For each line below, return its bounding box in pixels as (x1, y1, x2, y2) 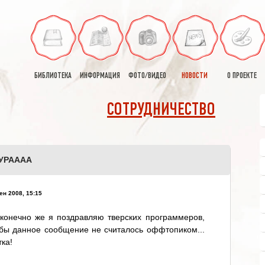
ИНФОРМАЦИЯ (80, 72, 120, 80)
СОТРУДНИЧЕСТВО (107, 102, 215, 118)
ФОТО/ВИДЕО (128, 72, 166, 80)
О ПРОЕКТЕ (227, 72, 257, 80)
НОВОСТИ (182, 72, 208, 80)
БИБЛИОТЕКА (34, 72, 72, 80)
